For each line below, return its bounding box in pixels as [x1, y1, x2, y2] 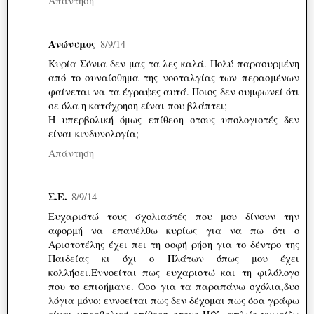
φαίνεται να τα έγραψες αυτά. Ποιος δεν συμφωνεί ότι [48, 85, 299, 99]
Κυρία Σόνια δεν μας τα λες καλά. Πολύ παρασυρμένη [48, 57, 299, 71]
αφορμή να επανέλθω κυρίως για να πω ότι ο [48, 224, 299, 238]
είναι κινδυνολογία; [48, 127, 139, 141]
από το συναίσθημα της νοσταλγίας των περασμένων [48, 71, 299, 85]
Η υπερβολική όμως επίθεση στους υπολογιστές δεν [48, 113, 299, 127]
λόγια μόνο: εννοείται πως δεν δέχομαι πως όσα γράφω [48, 294, 299, 308]
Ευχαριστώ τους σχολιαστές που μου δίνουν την [48, 210, 299, 224]
